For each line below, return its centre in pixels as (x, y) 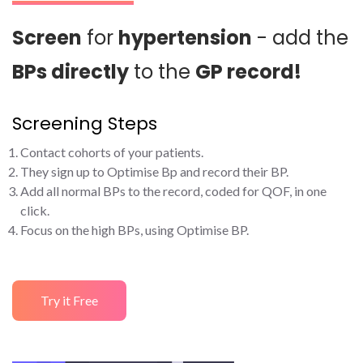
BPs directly (70, 72)
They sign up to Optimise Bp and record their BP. (154, 172)
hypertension (185, 38)
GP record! (248, 72)
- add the (300, 38)
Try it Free (69, 301)
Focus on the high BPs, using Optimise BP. (135, 230)
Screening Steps (85, 124)
